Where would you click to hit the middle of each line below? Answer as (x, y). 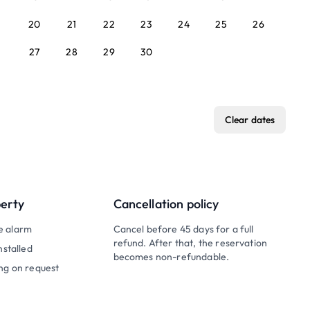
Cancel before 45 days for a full (183, 229)
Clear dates (250, 120)
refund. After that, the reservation (190, 243)
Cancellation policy (166, 204)
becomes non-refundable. (171, 257)
